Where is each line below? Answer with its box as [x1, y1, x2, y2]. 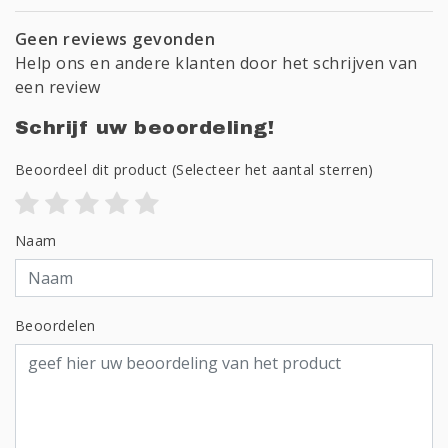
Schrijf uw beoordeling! [15, 117, 275, 139]
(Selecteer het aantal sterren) [167, 160, 374, 180]
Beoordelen [15, 316, 96, 336]
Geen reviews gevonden [15, 28, 216, 51]
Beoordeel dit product [15, 160, 168, 180]
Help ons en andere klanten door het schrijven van [15, 52, 418, 75]
